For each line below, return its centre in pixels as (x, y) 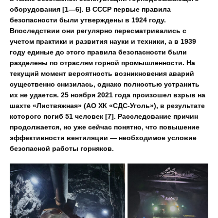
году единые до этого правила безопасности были (98, 52)
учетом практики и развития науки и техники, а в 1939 (103, 41)
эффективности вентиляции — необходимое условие (103, 138)
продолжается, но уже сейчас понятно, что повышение (105, 127)
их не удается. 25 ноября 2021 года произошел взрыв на (108, 95)
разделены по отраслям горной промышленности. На (102, 63)
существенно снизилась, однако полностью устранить (105, 84)
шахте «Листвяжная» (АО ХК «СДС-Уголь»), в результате (107, 106)
